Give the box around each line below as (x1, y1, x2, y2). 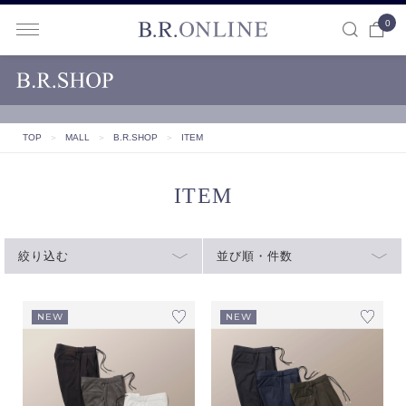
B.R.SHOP (112, 132, 158, 142)
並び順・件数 (217, 249, 293, 263)
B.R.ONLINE (296, 36, 373, 50)
